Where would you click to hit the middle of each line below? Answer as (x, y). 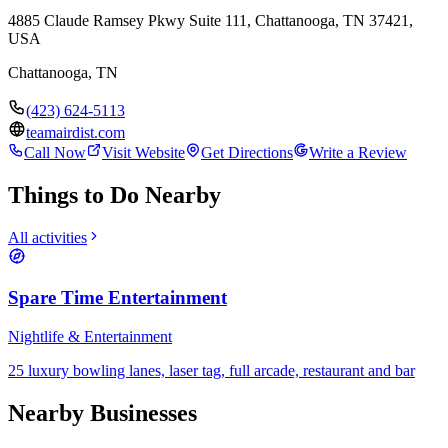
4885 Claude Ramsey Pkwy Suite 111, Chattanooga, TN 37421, (210, 20)
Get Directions (247, 152)
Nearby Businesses (102, 412)
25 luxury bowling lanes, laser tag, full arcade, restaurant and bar (211, 370)
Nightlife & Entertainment (90, 336)
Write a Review (358, 152)
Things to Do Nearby (114, 194)
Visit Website (143, 152)
